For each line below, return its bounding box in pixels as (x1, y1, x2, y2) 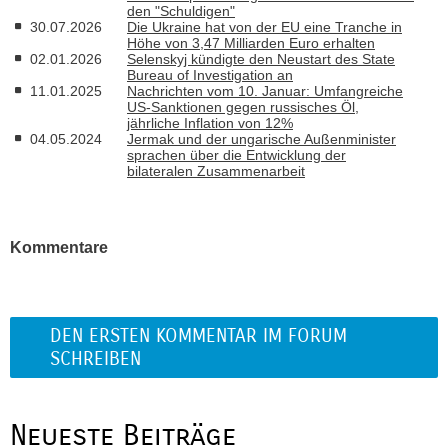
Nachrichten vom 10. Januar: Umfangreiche (127, 82, 403, 99)
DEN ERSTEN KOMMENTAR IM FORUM (50, 324, 347, 348)
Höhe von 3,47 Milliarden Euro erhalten (127, 34, 375, 51)
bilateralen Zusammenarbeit (127, 162, 305, 179)
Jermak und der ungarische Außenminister (127, 130, 396, 147)
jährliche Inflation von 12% (127, 114, 293, 131)
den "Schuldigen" (127, 2, 235, 19)
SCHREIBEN (50, 347, 141, 371)
